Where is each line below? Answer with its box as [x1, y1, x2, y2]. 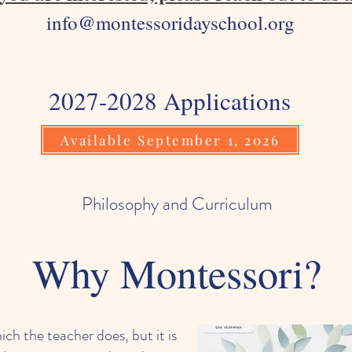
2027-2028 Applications [20, 84, 299, 117]
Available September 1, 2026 [60, 131, 280, 148]
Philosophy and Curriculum [81, 191, 273, 217]
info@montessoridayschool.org [46, 9, 295, 35]
